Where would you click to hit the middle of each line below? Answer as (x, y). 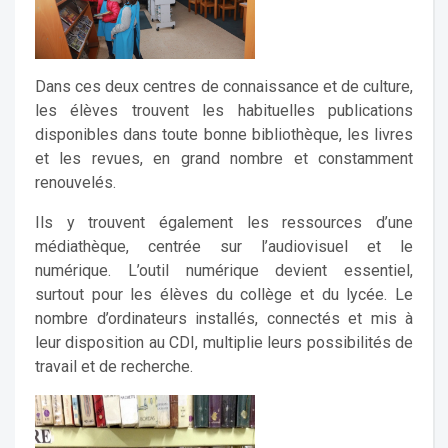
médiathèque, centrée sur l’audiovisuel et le (224, 246)
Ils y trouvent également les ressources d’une (224, 222)
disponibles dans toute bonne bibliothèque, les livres (224, 134)
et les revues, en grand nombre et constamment (224, 158)
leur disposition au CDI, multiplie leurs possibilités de (224, 342)
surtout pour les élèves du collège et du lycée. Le (224, 294)
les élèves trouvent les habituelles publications (224, 110)
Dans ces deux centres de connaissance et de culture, (224, 86)
